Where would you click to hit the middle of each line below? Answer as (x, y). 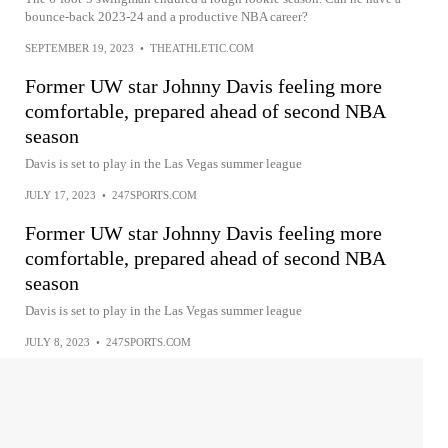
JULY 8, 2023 (57, 341)
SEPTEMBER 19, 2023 (79, 47)
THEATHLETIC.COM (202, 47)
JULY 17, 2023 (60, 194)
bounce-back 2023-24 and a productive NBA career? (166, 16)
